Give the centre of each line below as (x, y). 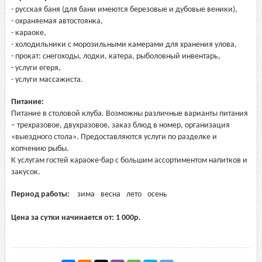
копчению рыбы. (40, 149)
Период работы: (41, 194)
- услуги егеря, (36, 68)
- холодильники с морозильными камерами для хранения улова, (124, 45)
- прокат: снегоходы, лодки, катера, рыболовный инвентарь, (116, 56)
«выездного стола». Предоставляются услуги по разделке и (114, 137)
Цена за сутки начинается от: (63, 218)
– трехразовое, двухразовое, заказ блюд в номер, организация (120, 125)
